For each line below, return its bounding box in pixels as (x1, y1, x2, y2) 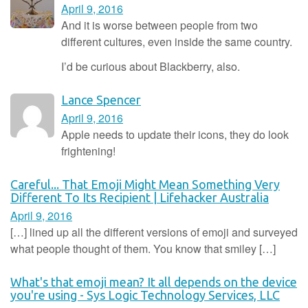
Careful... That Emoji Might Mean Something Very (10, 177, 280, 191)
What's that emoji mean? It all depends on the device (10, 274, 297, 289)
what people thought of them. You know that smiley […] (10, 240, 276, 256)
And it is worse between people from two (61, 16, 258, 33)
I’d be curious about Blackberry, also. (61, 58, 240, 74)
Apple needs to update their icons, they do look (61, 126, 289, 142)
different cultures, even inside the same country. (61, 33, 292, 49)
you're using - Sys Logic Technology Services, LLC (10, 287, 280, 302)
